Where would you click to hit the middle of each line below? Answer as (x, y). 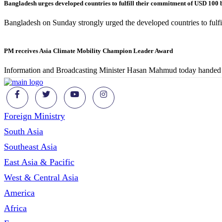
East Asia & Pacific (39, 162)
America (19, 193)
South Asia (24, 132)
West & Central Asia (41, 178)
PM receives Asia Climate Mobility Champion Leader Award (88, 51)
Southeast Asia (30, 147)
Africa (15, 208)
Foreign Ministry (34, 116)
